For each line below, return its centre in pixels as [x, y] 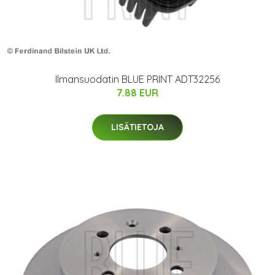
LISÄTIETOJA [137, 127]
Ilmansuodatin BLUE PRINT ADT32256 [137, 79]
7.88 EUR [137, 93]
